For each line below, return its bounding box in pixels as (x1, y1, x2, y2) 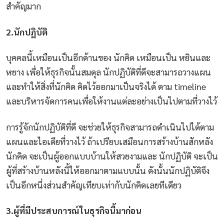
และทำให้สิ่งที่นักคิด (6, 80, 75, 92)
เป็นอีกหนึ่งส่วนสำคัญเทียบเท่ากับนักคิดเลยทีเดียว (6, 178, 181, 190)
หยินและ (179, 51, 210, 63)
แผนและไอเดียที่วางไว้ (6, 135, 85, 147)
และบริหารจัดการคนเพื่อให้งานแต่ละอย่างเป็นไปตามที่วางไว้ (6, 95, 217, 107)
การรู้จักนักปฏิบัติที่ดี (6, 120, 76, 132)
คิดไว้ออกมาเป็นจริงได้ (77, 80, 156, 92)
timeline (172, 80, 206, 92)
